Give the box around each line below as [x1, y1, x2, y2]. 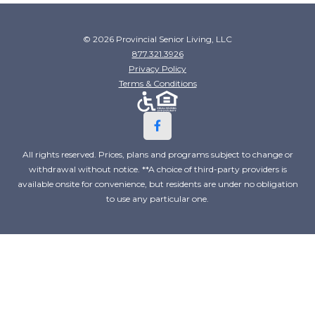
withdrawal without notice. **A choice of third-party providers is [28, 163, 287, 174]
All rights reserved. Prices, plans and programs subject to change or [22, 148, 293, 160]
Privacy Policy [129, 63, 186, 74]
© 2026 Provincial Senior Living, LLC [83, 33, 232, 44]
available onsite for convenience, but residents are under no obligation [17, 178, 298, 189]
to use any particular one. [106, 193, 209, 204]
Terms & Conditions [118, 77, 197, 89]
